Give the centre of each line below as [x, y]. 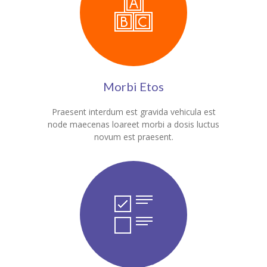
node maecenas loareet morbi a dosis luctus [133, 125]
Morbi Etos [133, 87]
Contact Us [78, 24]
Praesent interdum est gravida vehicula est [133, 112]
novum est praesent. [133, 137]
